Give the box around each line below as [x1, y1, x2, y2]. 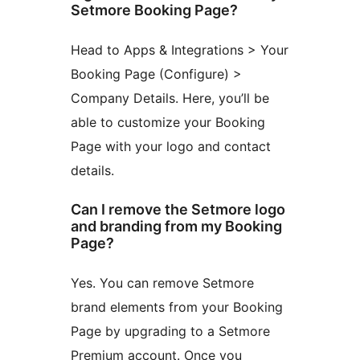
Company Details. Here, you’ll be [71, 89, 269, 106]
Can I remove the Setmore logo [71, 201, 285, 219]
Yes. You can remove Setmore [71, 275, 254, 292]
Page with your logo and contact [71, 137, 271, 154]
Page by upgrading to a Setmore [71, 323, 270, 340]
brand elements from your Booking [71, 299, 283, 316]
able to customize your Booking [71, 113, 265, 130]
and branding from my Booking [71, 218, 282, 235]
